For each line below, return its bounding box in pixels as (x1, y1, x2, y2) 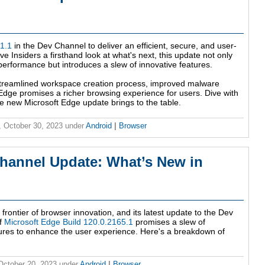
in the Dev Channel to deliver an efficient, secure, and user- (12, 41, 237, 51)
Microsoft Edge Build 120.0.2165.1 (4, 217, 133, 227)
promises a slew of (133, 217, 205, 227)
